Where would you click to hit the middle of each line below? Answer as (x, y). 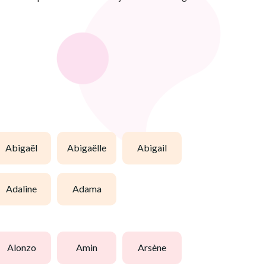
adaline (25, 189)
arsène (155, 248)
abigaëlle (90, 148)
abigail (155, 148)
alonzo (25, 248)
